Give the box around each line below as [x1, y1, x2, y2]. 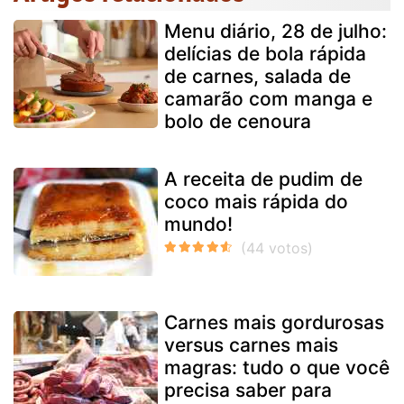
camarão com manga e [164, 87, 372, 110]
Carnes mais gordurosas [164, 310, 384, 334]
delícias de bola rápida [164, 41, 366, 65]
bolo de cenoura [164, 109, 311, 133]
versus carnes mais [164, 333, 338, 356]
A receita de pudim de [164, 167, 363, 190]
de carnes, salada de [164, 64, 351, 87]
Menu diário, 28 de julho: [164, 19, 387, 42]
